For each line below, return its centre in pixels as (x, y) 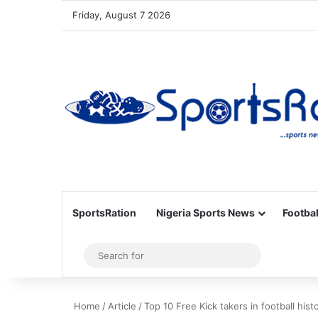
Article (122, 306)
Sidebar (99, 256)
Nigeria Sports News (205, 213)
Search (271, 255)
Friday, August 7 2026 (121, 15)
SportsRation (104, 213)
